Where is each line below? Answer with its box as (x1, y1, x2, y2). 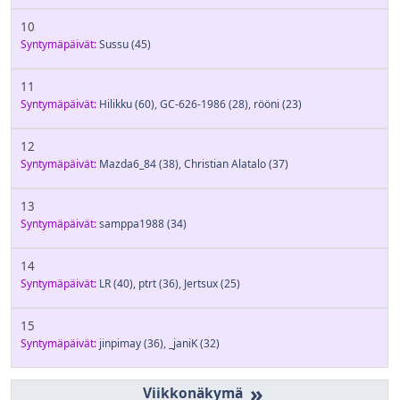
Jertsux (184, 275, 218, 291)
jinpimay (99, 335, 141, 351)
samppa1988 (99, 215, 164, 231)
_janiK (169, 335, 197, 351)
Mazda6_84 (99, 155, 156, 171)
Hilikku (99, 96, 132, 112)
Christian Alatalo (184, 155, 266, 171)
